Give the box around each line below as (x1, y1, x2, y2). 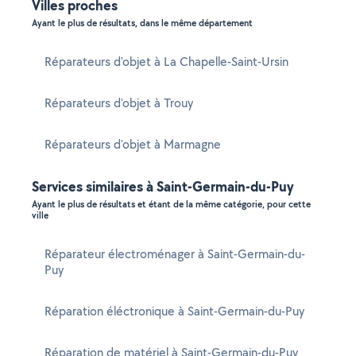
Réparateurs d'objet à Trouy (44, 95, 193, 111)
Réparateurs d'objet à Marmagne (44, 136, 221, 153)
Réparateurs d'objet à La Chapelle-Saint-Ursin (44, 53, 288, 70)
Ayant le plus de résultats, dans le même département (32, 17, 253, 29)
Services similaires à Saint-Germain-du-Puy (32, 176, 294, 196)
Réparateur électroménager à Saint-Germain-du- (44, 246, 305, 262)
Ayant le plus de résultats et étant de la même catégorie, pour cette (32, 198, 311, 211)
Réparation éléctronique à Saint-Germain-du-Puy (44, 303, 304, 319)
